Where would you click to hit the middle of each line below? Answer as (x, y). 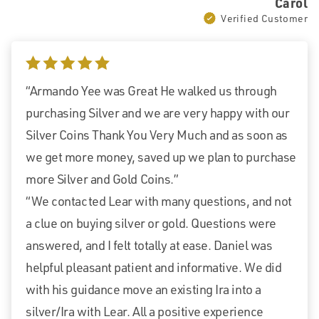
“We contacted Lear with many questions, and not (159, 201)
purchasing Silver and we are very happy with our (158, 113)
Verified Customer (264, 19)
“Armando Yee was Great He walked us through (151, 91)
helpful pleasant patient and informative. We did (154, 267)
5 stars (44, 67)
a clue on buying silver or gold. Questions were (151, 223)
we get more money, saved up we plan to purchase (161, 157)
